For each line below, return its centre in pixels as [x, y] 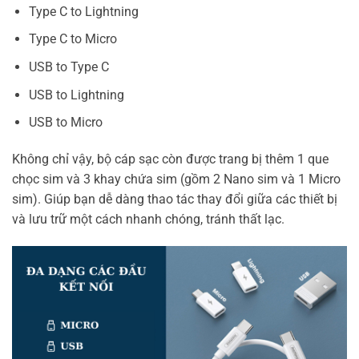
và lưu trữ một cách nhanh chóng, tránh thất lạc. [148, 220]
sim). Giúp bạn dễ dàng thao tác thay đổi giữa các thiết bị [175, 200]
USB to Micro [65, 123]
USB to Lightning [76, 95]
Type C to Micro [73, 39]
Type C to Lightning [83, 11]
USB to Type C [69, 67]
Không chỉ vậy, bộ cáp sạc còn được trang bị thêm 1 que [170, 159]
